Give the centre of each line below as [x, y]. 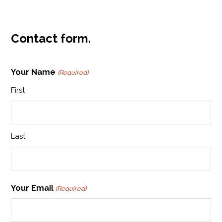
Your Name [33, 72]
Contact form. [51, 38]
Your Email [32, 188]
